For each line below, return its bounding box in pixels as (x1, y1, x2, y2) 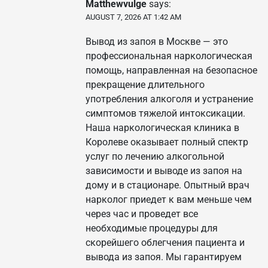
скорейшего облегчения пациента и (86, 237, 245, 249)
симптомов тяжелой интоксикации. (86, 108, 245, 120)
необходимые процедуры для (86, 223, 218, 234)
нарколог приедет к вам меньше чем (86, 194, 252, 206)
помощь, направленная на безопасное (86, 65, 257, 77)
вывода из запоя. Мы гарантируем (86, 251, 242, 263)
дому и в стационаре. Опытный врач (86, 179, 249, 191)
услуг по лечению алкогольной (86, 151, 224, 163)
